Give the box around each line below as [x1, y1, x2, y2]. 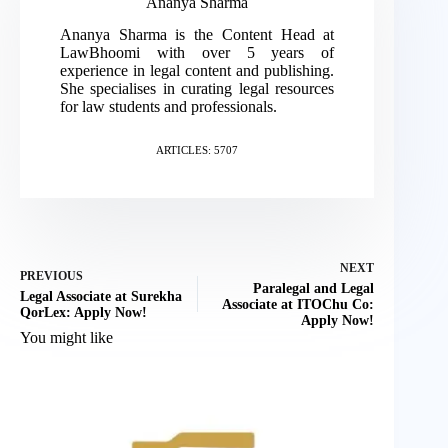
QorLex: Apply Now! [20, 305, 147, 321]
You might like [20, 329, 113, 347]
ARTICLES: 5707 [156, 144, 239, 157]
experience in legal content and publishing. [60, 62, 335, 80]
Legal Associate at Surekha [20, 289, 182, 305]
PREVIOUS [20, 269, 83, 284]
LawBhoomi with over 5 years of [60, 44, 335, 62]
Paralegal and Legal [253, 281, 375, 297]
